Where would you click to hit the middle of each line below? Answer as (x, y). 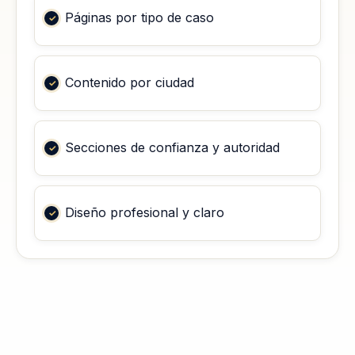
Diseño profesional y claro (145, 213)
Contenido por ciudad (130, 83)
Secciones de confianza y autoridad (172, 148)
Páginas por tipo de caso (139, 18)
